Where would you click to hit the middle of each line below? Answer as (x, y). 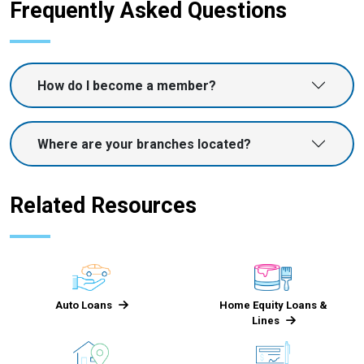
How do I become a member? (127, 85)
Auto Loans (83, 305)
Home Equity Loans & (273, 305)
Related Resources (103, 206)
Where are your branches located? (144, 144)
